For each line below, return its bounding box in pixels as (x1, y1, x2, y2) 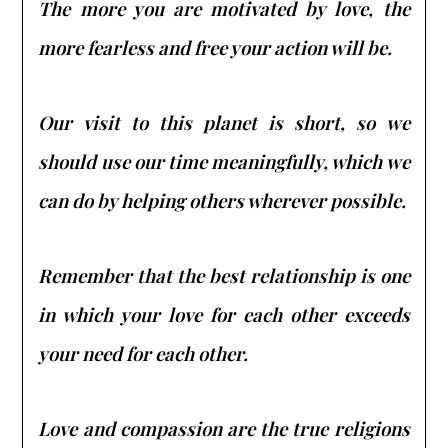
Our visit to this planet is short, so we (38, 109, 410, 135)
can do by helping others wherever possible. (38, 187, 407, 213)
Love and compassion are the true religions (38, 415, 410, 441)
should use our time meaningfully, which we (38, 148, 410, 174)
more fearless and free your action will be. (38, 34, 393, 60)
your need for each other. (38, 340, 249, 366)
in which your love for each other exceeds (38, 301, 410, 327)
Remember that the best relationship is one (38, 262, 410, 288)
